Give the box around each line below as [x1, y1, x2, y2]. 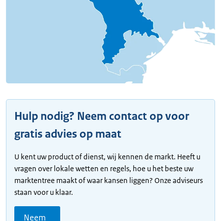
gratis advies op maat [14, 127, 121, 142]
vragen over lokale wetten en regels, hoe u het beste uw [14, 164, 193, 174]
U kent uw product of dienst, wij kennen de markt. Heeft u [14, 152, 200, 162]
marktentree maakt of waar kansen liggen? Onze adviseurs [14, 176, 203, 185]
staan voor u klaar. [14, 187, 73, 197]
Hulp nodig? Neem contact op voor [14, 109, 189, 124]
